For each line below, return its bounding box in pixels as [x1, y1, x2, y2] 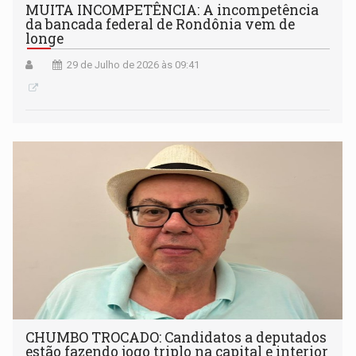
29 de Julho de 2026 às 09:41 [67, 58, 200, 71]
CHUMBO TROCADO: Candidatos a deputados [25, 327, 327, 346]
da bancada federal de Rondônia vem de [25, 14, 296, 33]
